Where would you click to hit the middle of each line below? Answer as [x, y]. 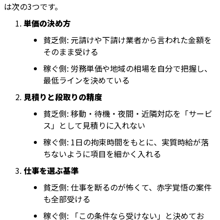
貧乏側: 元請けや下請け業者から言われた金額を [127, 40]
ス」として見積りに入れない [94, 125]
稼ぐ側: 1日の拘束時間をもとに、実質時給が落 [126, 142]
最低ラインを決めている [86, 80]
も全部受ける [67, 199]
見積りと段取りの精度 [63, 97]
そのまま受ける [71, 52]
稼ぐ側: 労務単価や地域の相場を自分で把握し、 [128, 69]
